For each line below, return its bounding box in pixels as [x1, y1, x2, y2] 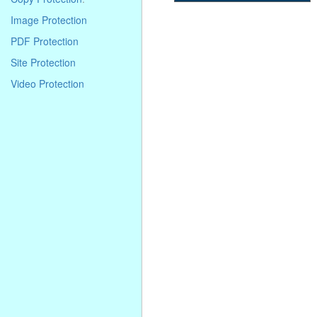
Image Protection [11, 13, 87, 27]
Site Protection [11, 55, 76, 69]
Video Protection [11, 76, 84, 91]
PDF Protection [11, 34, 79, 48]
